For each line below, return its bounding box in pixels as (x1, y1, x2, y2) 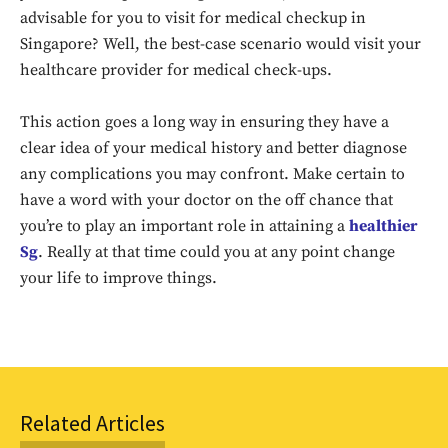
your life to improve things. (20, 268, 217, 288)
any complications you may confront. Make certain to (20, 164, 405, 184)
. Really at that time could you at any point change (38, 242, 395, 262)
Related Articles (20, 409, 165, 437)
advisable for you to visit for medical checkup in (20, 8, 366, 28)
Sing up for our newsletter (168, 279, 351, 297)
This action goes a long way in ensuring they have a (20, 112, 389, 132)
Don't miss (168, 193, 349, 234)
